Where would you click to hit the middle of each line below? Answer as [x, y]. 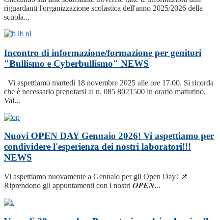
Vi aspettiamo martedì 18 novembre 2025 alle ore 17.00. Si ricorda [109, 82]
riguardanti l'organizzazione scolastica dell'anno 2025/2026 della [103, 8]
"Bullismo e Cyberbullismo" [62, 63]
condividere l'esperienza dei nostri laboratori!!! [97, 147]
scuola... [17, 17]
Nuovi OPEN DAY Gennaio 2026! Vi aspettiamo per [109, 136]
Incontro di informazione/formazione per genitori [103, 53]
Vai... [12, 100]
